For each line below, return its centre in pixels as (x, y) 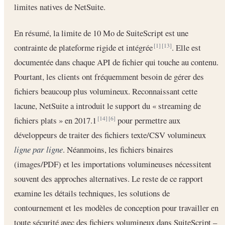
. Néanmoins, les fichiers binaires (118, 149)
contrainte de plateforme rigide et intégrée (84, 47)
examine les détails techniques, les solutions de (92, 193)
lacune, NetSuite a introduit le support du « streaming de (107, 105)
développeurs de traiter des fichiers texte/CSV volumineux (110, 135)
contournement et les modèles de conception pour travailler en (116, 207)
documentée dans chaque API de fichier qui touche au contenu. (116, 62)
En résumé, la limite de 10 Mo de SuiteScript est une (101, 33)
